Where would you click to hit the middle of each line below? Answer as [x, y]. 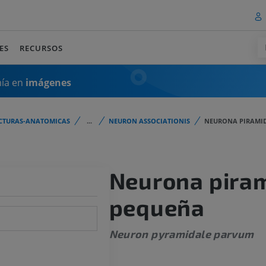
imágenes [48, 82]
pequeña [157, 208]
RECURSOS [42, 48]
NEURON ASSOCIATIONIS [149, 121]
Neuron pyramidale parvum [181, 234]
